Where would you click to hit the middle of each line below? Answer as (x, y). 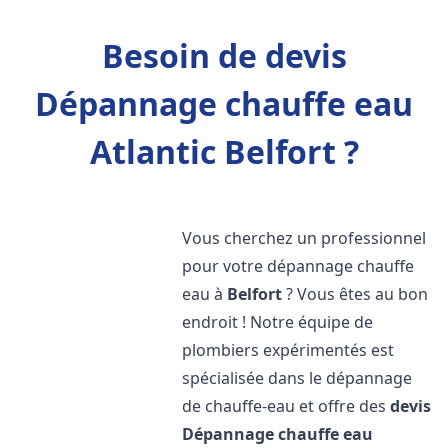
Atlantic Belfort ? (224, 151)
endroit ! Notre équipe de (278, 322)
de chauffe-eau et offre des (286, 406)
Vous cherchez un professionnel (304, 238)
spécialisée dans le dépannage (297, 378)
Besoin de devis (224, 55)
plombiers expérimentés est (288, 350)
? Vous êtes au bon (355, 294)
